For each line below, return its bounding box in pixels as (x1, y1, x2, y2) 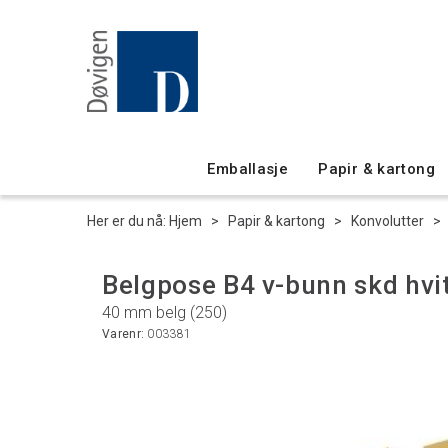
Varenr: (102, 327, 148, 341)
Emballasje (207, 160, 289, 178)
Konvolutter (351, 213, 424, 229)
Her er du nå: (87, 213, 166, 229)
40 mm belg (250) (102, 303, 227, 322)
